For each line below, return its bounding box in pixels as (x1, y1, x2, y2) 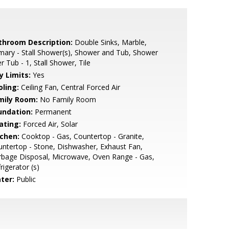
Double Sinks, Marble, (72, 37, 147, 47)
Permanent (32, 107, 72, 117)
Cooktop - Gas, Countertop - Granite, (19, 131, 144, 141)
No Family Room (37, 95, 96, 104)
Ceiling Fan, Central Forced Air (18, 82, 120, 92)
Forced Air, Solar (20, 119, 78, 129)
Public (14, 174, 36, 184)
